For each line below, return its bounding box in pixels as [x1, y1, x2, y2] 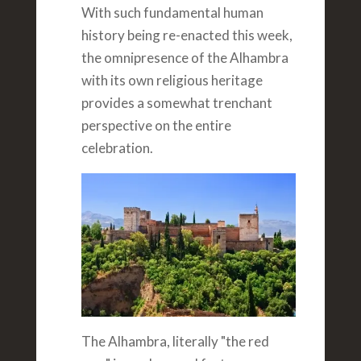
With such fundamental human [81, 3, 263, 21]
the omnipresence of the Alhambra [81, 48, 288, 66]
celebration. [81, 139, 153, 156]
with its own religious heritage [81, 71, 263, 89]
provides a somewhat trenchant [81, 93, 272, 111]
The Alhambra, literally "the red [81, 332, 269, 350]
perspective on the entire [81, 116, 231, 134]
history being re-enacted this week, [81, 26, 293, 44]
